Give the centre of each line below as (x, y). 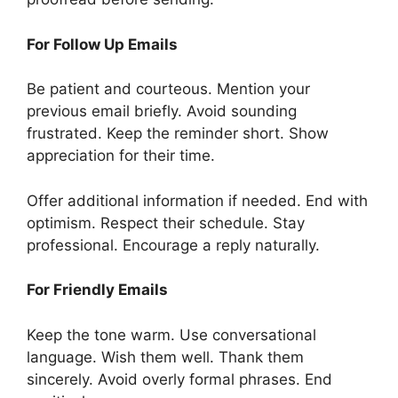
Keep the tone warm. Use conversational (171, 334)
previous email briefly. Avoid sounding (162, 111)
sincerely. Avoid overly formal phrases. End (179, 379)
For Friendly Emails (97, 290)
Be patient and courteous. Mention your (168, 89)
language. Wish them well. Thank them (165, 357)
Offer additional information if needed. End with (197, 200)
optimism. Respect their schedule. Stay (166, 223)
